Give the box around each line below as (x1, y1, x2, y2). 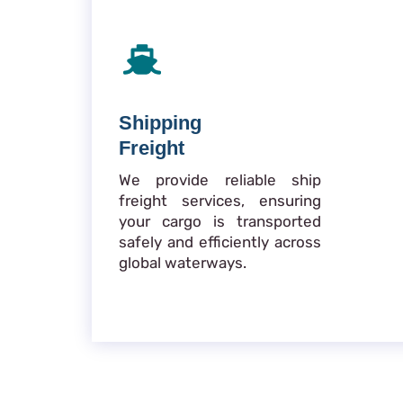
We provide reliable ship (119, 171, 321, 190)
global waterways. (119, 254, 246, 273)
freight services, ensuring (119, 192, 321, 210)
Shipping (119, 112, 201, 135)
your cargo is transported (119, 212, 321, 231)
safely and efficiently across (119, 233, 321, 252)
